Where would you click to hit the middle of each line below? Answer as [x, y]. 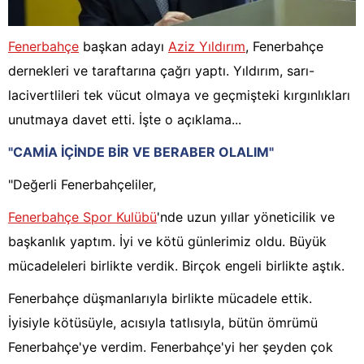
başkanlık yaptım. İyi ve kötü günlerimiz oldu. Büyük [167, 242]
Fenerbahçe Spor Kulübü [82, 217]
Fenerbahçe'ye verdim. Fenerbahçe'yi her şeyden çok [171, 347]
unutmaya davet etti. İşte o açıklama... [125, 120]
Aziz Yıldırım [207, 47]
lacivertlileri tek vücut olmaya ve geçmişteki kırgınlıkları [179, 95]
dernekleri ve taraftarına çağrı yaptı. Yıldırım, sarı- [161, 71]
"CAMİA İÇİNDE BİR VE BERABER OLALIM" [141, 152]
